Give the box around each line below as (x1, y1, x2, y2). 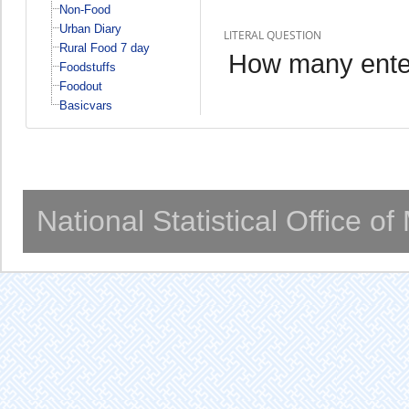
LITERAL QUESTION (223, 26, 321, 43)
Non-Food (58, 2, 110, 16)
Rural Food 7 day (58, 40, 150, 55)
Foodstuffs (58, 59, 116, 74)
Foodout (58, 79, 102, 93)
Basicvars (58, 98, 112, 112)
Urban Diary (58, 21, 121, 36)
